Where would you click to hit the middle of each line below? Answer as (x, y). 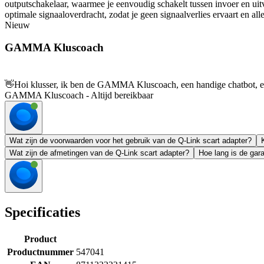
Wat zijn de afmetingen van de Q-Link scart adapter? (99, 153)
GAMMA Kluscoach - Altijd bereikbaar (79, 95)
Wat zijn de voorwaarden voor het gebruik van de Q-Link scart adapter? (131, 141)
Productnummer (40, 252)
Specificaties (42, 212)
